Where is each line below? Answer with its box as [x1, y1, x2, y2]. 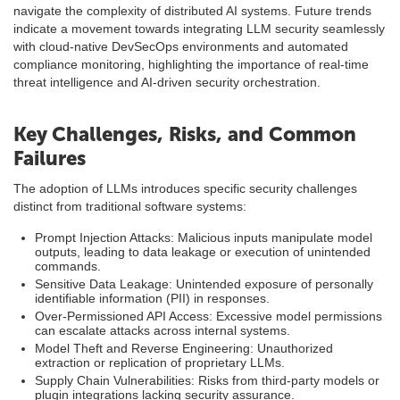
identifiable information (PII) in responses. [35, 291, 270, 305]
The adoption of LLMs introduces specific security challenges [13, 181, 357, 196]
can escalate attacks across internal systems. [35, 323, 290, 337]
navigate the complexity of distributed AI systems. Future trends [13, 4, 371, 18]
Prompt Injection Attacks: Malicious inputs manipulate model [35, 230, 372, 245]
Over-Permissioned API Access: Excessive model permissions [35, 309, 382, 323]
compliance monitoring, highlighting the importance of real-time [13, 57, 369, 71]
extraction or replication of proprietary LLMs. [35, 355, 285, 370]
